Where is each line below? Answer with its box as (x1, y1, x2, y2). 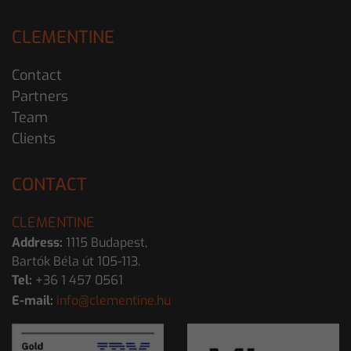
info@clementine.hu (56, 291, 171, 309)
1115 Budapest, (63, 233, 147, 251)
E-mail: (12, 291, 53, 309)
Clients (12, 128, 56, 148)
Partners (12, 86, 68, 106)
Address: (12, 233, 63, 251)
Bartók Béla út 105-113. (12, 252, 140, 270)
